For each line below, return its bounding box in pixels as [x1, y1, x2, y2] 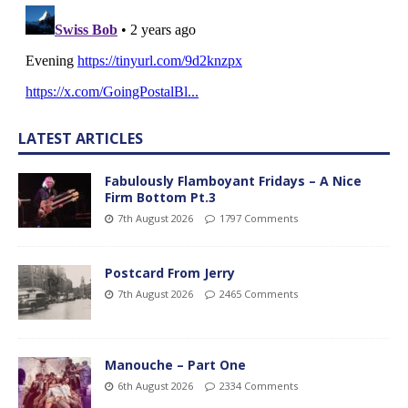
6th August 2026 [117, 379, 193, 393]
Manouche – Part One [105, 356, 246, 374]
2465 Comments [219, 287, 298, 301]
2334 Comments [219, 379, 298, 393]
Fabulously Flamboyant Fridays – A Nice [105, 172, 362, 190]
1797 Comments [219, 211, 298, 226]
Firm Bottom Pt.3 [105, 189, 216, 207]
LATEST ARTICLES [18, 128, 143, 149]
